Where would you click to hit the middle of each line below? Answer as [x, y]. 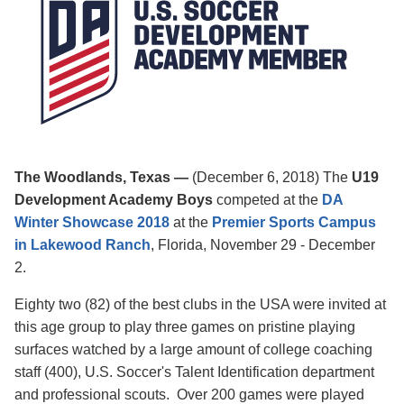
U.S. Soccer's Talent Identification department [230, 372]
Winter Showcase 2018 [92, 222]
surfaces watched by [82, 349]
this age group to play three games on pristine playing [185, 326]
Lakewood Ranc [86, 244]
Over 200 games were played [271, 394]
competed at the [269, 199]
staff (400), [50, 372]
